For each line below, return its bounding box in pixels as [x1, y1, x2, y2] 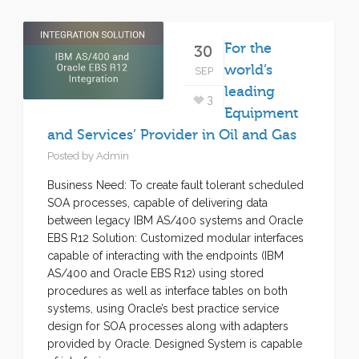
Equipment [224, 105, 298, 121]
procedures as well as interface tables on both [47, 284, 288, 297]
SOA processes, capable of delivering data [47, 196, 268, 209]
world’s [224, 62, 272, 78]
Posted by [47, 150, 96, 162]
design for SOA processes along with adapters [47, 320, 288, 333]
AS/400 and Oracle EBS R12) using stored [47, 267, 264, 280]
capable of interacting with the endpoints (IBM [47, 249, 284, 262]
